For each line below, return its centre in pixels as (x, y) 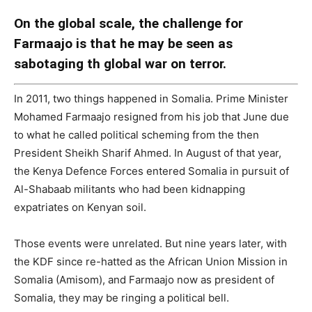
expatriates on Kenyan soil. (80, 208)
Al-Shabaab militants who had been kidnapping (130, 189)
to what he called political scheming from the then (136, 135)
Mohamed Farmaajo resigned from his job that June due (151, 117)
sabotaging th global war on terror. (120, 63)
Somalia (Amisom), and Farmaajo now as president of (144, 280)
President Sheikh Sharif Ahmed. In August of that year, (148, 153)
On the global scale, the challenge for (128, 23)
